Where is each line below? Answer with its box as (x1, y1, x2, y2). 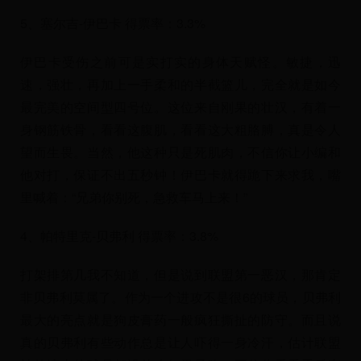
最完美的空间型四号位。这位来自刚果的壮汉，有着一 (20, 98, 341, 116)
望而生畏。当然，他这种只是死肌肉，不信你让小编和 (20, 143, 341, 161)
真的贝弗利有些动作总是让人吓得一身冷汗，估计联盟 (20, 333, 341, 351)
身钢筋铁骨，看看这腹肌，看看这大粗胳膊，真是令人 (20, 120, 341, 139)
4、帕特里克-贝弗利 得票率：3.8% (20, 226, 218, 245)
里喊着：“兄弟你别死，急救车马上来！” (20, 188, 247, 206)
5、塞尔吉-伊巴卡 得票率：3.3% (20, 14, 205, 32)
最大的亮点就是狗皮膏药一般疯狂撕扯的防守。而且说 (20, 310, 341, 329)
